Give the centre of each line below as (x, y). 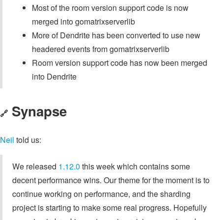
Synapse (39, 110)
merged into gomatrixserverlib (83, 22)
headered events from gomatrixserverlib (101, 49)
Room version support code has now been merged (120, 63)
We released (35, 166)
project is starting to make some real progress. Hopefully (110, 207)
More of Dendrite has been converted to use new (116, 35)
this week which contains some (135, 166)
